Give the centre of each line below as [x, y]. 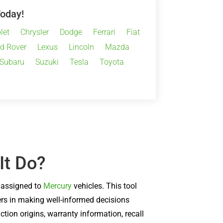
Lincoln [81, 47]
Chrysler [34, 32]
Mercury [58, 186]
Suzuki [47, 62]
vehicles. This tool [105, 186]
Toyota [111, 62]
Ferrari [104, 32]
